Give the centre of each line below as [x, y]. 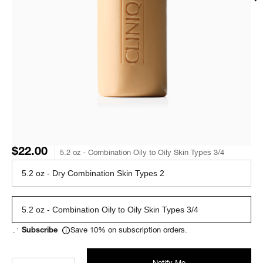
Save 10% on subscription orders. [129, 230]
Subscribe [40, 231]
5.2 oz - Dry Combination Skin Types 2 [93, 173]
